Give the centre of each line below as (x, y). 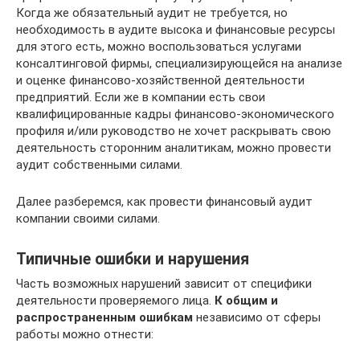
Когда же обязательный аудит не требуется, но (152, 12)
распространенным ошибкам (104, 317)
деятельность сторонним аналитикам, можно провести (174, 147)
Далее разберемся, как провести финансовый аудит (164, 201)
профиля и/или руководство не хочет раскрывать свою (174, 131)
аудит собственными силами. (99, 164)
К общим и (246, 300)
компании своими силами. (88, 218)
